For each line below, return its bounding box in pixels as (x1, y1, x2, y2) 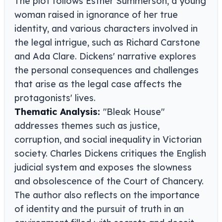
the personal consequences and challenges (14, 64, 199, 76)
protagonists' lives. (14, 92, 96, 104)
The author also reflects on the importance (14, 189, 200, 201)
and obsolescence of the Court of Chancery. (14, 175, 204, 187)
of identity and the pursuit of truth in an (14, 203, 184, 215)
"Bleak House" (103, 106, 165, 118)
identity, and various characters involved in (14, 23, 198, 35)
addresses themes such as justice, (14, 120, 160, 132)
